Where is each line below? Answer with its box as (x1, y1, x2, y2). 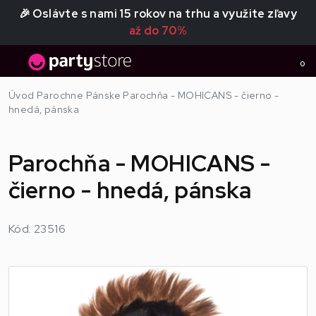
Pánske (85, 89, 121, 102)
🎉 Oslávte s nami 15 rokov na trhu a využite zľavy (18, 6, 298, 21)
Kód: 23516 (8, 221, 66, 236)
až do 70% (128, 23, 188, 38)
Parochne (37, 89, 84, 102)
